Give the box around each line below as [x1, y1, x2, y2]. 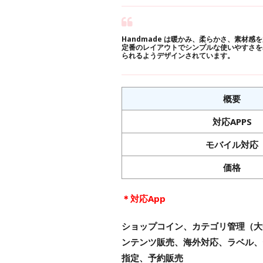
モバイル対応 [205, 139, 258, 151]
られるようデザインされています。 [122, 50, 234, 61]
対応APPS [212, 116, 252, 128]
